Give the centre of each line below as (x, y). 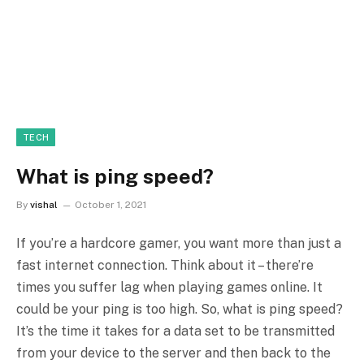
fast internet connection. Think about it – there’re (165, 266)
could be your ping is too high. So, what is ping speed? (180, 310)
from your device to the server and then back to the (173, 353)
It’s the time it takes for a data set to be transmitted (175, 331)
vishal (44, 205)
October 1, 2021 (110, 205)
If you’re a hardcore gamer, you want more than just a (179, 244)
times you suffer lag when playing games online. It (169, 288)
